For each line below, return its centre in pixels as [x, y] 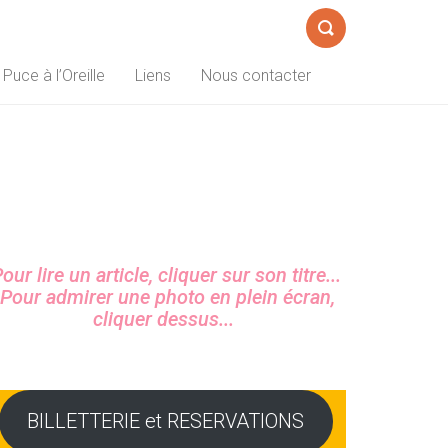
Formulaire [342, 59]
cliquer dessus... [164, 319]
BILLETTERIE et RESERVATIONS [166, 421]
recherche [340, 111]
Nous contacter [256, 75]
